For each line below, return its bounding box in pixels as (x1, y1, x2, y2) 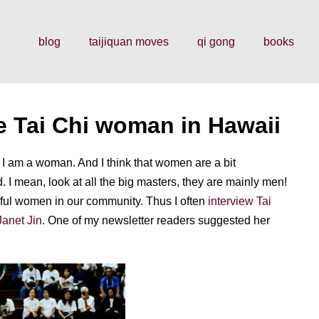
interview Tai (208, 195, 271, 207)
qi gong (197, 36, 235, 48)
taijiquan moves (89, 36, 169, 48)
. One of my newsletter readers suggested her (42, 214, 270, 226)
